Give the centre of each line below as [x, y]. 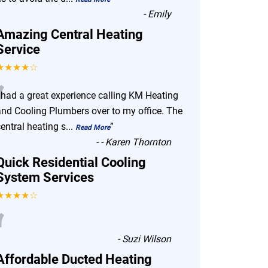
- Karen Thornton [136, 142]
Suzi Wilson [147, 239]
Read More [93, 127]
